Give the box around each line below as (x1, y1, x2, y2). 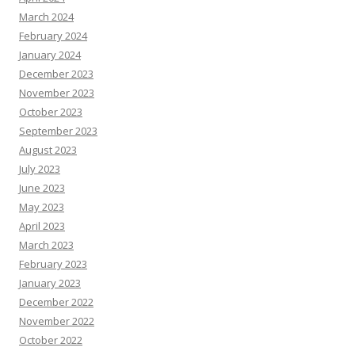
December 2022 (19, 295, 94, 309)
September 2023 (19, 124, 97, 138)
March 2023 (19, 238, 74, 252)
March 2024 (19, 10, 74, 24)
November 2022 (19, 314, 94, 328)
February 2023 (19, 257, 87, 271)
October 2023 (19, 105, 82, 119)
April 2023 (19, 219, 65, 233)
